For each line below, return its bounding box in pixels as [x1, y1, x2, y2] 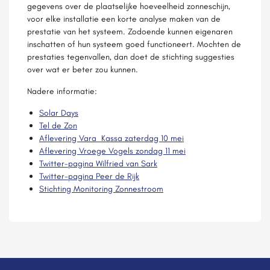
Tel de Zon [39, 120, 77, 131]
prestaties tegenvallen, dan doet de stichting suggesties [27, 51, 234, 62]
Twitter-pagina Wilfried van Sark [39, 158, 157, 169]
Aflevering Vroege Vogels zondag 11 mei [39, 145, 186, 156]
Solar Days [39, 107, 78, 118]
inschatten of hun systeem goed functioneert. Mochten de [27, 39, 241, 49]
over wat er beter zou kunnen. [27, 64, 138, 75]
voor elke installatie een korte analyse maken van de [27, 13, 221, 24]
